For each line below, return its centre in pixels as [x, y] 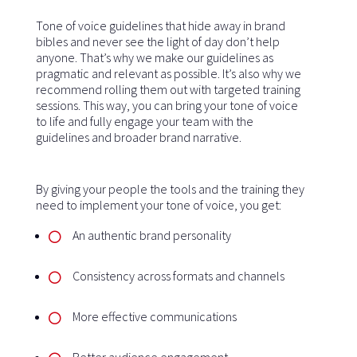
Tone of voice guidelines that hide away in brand [160, 25]
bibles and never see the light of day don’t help [157, 41]
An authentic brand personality [151, 235]
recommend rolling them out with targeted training [168, 89]
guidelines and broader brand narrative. [138, 137]
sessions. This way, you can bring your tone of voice [167, 105]
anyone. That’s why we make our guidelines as [154, 57]
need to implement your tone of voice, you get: [158, 204]
